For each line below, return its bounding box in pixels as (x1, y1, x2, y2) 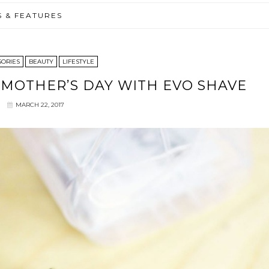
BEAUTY (28, 58, 53, 65)
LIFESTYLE (62, 58, 94, 65)
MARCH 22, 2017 (15, 101, 64, 109)
